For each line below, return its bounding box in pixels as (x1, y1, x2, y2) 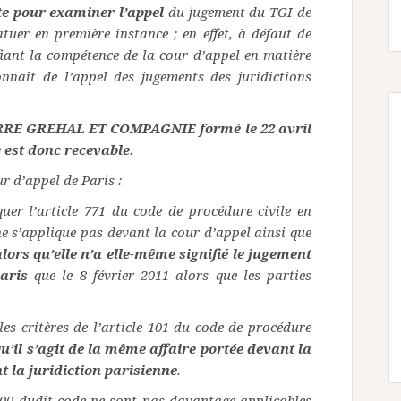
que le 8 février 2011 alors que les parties (34, 266, 311, 285)
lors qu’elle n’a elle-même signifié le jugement (2, 244, 312, 263)
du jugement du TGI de (167, 3, 312, 21)
